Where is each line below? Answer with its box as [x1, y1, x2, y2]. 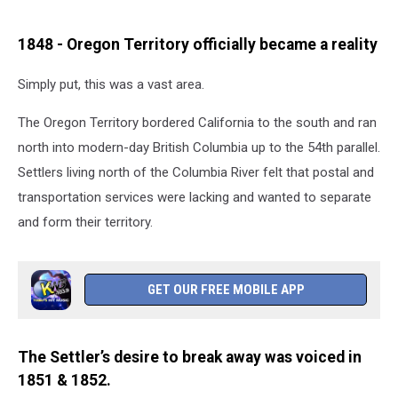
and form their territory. [18, 213, 156, 230]
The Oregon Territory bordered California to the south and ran [18, 114, 377, 131]
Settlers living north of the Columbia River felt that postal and [18, 163, 374, 180]
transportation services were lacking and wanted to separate [18, 188, 371, 205]
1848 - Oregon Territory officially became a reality [18, 36, 378, 54]
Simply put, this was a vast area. [18, 76, 204, 92]
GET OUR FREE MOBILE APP [147, 281, 305, 298]
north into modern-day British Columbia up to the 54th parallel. [18, 139, 380, 155]
